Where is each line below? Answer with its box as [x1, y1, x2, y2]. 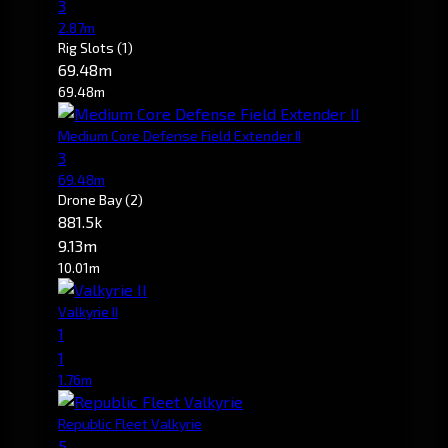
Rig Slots [58, 38, 117, 56]
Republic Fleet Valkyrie [58, 414, 202, 432]
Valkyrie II [58, 302, 118, 320]
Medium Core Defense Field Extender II [58, 126, 301, 144]
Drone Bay [58, 190, 125, 208]
